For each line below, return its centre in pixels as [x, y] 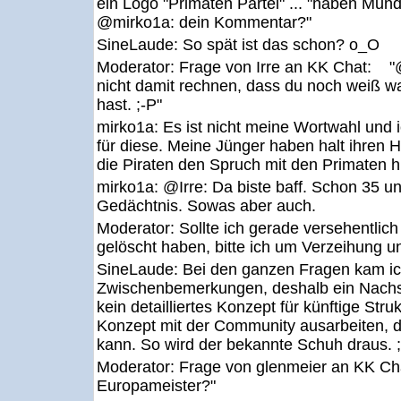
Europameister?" [156, 386]
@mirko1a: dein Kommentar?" [204, 22]
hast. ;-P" [129, 105]
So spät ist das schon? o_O [281, 45]
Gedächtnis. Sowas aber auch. [206, 206]
